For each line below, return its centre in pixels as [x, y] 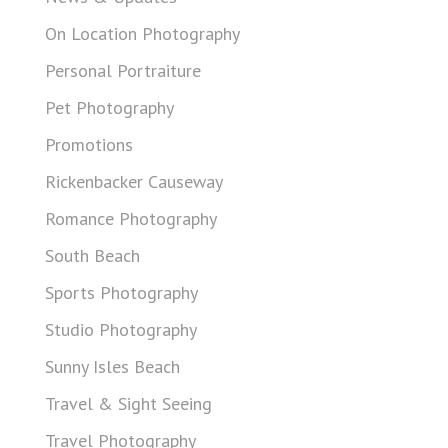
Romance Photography [131, 218]
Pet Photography [109, 107]
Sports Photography [121, 292]
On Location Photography [142, 33]
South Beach [92, 255]
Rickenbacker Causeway [134, 181]
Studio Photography [121, 329]
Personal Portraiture [123, 70]
